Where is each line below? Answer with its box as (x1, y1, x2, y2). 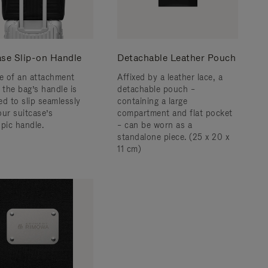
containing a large (117, 96, 187, 106)
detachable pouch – (117, 84, 195, 95)
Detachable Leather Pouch (117, 51, 236, 64)
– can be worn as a (117, 120, 192, 130)
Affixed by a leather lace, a (117, 72, 223, 83)
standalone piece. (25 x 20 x (117, 132, 229, 142)
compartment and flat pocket (117, 108, 233, 118)
